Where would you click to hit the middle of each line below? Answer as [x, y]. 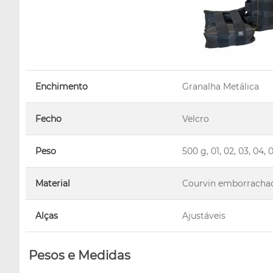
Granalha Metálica [221, 86]
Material [53, 183]
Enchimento [62, 86]
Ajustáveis [204, 215]
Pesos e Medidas [80, 255]
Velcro [196, 119]
